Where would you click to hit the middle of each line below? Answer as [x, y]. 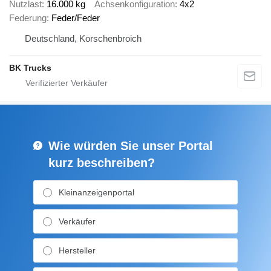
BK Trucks [30, 68]
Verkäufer [77, 222]
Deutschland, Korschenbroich [83, 39]
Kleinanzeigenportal [96, 193]
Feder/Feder [76, 18]
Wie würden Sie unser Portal [131, 146]
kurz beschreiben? [102, 163]
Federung [28, 18]
